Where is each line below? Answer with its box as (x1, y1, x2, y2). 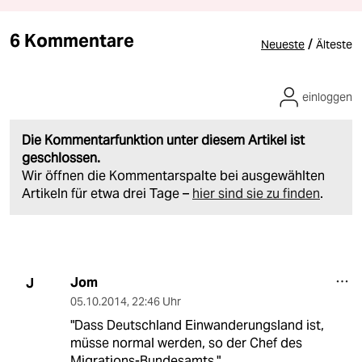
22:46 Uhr (131, 294, 181, 309)
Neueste (261, 37, 305, 53)
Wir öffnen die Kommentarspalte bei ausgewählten (22, 167, 325, 185)
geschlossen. (22, 149, 100, 167)
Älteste (316, 37, 352, 53)
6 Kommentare (10, 29, 134, 53)
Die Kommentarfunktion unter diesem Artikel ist (22, 132, 305, 149)
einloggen (302, 90, 352, 105)
